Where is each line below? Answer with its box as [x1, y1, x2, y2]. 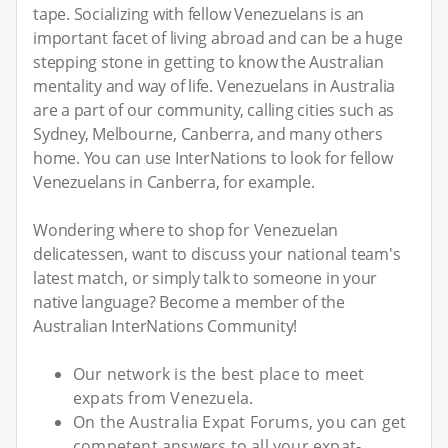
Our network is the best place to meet [73, 363, 365, 386]
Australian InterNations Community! [33, 315, 298, 338]
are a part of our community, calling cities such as [33, 99, 395, 122]
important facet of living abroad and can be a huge [33, 27, 403, 50]
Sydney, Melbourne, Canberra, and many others [33, 123, 383, 146]
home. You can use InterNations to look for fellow [33, 147, 393, 170]
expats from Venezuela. [73, 387, 254, 410]
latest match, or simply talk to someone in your [33, 267, 378, 290]
